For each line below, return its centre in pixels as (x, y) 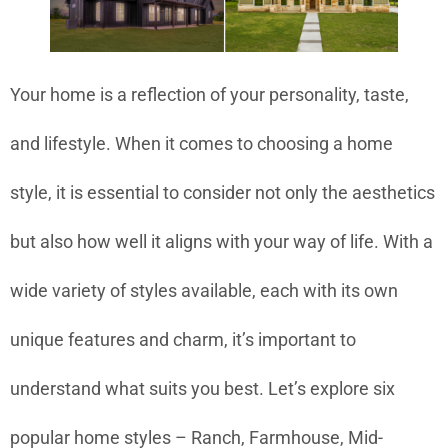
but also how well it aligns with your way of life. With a (221, 241)
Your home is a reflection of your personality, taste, (209, 94)
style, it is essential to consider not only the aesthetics (222, 192)
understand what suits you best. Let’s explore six (202, 388)
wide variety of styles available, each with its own (204, 290)
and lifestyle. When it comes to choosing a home (201, 143)
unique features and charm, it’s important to (183, 339)
